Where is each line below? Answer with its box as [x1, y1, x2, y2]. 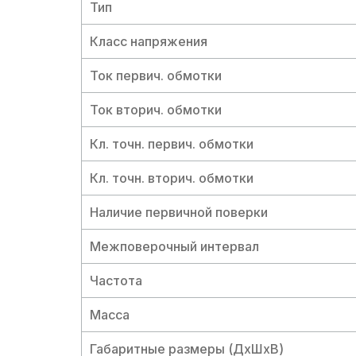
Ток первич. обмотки [90, 67, 222, 83]
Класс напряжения [90, 33, 207, 49]
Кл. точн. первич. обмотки [90, 135, 253, 152]
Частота [90, 272, 142, 288]
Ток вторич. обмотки [90, 101, 222, 118]
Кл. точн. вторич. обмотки [90, 169, 253, 186]
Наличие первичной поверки [90, 203, 268, 220]
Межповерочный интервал [90, 238, 259, 254]
